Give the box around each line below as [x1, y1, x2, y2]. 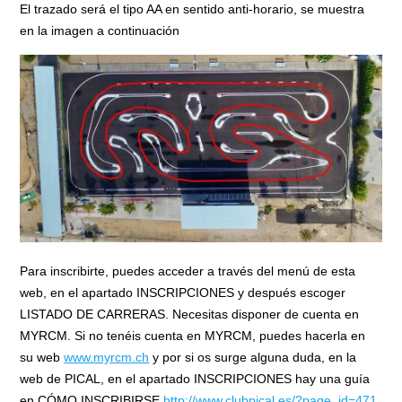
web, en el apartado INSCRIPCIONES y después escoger [20, 284, 346, 300]
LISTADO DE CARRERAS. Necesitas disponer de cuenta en [20, 306, 360, 321]
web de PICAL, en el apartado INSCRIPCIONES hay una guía [20, 371, 371, 386]
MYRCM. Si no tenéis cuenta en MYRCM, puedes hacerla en [20, 328, 366, 343]
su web [20, 349, 65, 364]
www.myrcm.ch [64, 349, 150, 364]
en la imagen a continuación [20, 22, 180, 38]
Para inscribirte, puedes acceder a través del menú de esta [20, 263, 356, 278]
